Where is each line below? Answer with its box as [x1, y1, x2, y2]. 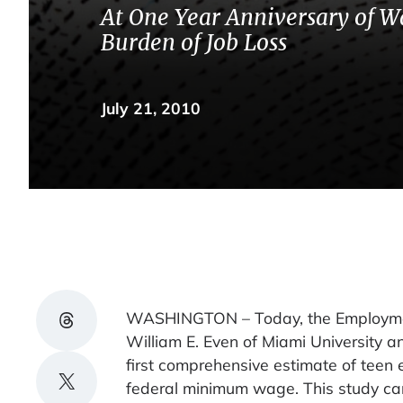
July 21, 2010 [101, 97, 201, 118]
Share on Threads [55, 305, 137, 333]
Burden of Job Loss [101, 28, 287, 57]
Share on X [55, 366, 69, 394]
